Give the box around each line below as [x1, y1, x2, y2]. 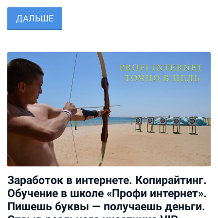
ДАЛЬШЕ [16, 13, 54, 24]
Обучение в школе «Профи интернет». [7, 186, 207, 200]
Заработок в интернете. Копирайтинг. [7, 173, 207, 186]
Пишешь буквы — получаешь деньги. [7, 200, 205, 213]
